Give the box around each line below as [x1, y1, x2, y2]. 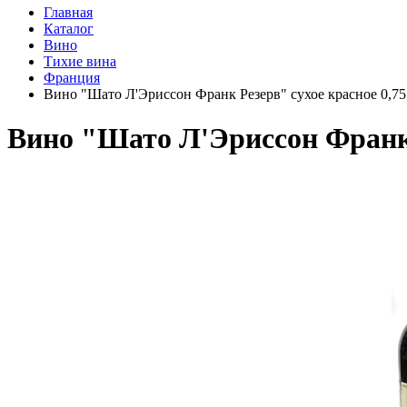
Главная [44, 5, 93, 20]
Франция [44, 70, 100, 85]
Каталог [44, 21, 94, 36]
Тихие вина [44, 54, 116, 69]
